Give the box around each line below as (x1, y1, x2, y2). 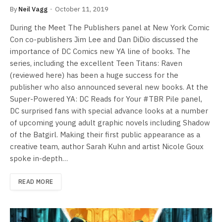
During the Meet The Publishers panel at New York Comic (10, 23, 210, 33)
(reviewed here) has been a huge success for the (10, 70, 178, 80)
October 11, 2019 (55, 5, 109, 14)
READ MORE (18, 178, 54, 186)
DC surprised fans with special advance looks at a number (10, 106, 208, 116)
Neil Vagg (18, 5, 48, 14)
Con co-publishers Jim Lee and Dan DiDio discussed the (10, 35, 198, 45)
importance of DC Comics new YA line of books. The (10, 47, 190, 56)
